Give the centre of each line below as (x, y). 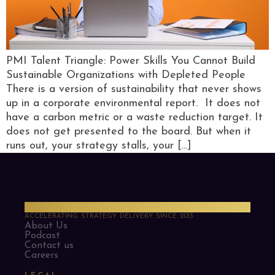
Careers (41, 255)
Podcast (42, 235)
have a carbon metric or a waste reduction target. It (134, 117)
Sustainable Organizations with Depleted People (128, 75)
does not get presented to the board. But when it (129, 131)
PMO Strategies (66, 207)
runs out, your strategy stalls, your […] (99, 145)
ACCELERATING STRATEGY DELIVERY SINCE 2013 (109, 216)
